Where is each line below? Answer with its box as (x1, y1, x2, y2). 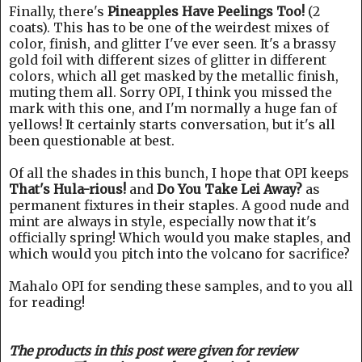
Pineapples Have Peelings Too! (107, 2, 305, 19)
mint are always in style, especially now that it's (9, 213, 317, 229)
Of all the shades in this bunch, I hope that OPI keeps (9, 164, 349, 181)
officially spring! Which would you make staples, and (9, 229, 351, 246)
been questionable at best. (9, 132, 175, 149)
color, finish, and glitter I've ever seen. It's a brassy (9, 35, 336, 52)
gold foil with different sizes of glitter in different (9, 51, 326, 68)
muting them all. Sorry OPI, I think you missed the (9, 83, 332, 100)
